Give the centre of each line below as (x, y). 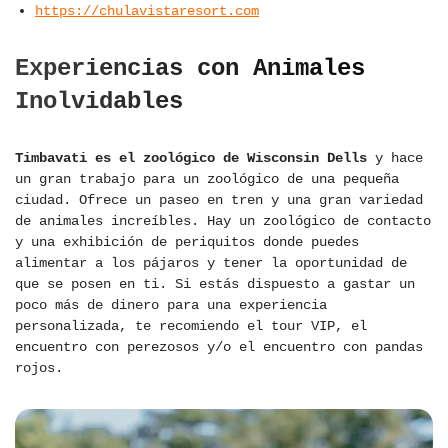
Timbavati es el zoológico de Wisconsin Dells (191, 158)
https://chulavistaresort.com (147, 11)
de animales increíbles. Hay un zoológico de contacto (223, 221)
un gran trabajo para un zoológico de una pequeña (207, 179)
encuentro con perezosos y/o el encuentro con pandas (219, 347)
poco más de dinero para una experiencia (171, 305)
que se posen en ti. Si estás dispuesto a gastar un (215, 284)
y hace (395, 158)
